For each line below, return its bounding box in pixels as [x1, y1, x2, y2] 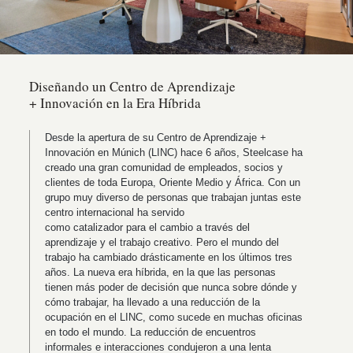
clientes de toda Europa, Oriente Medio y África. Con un [45, 176, 301, 189]
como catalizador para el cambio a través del [45, 221, 251, 234]
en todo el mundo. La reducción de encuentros [45, 326, 257, 339]
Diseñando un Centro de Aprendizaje [29, 77, 236, 96]
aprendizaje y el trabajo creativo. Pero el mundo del [45, 236, 280, 249]
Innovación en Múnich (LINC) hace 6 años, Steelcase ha [45, 147, 303, 159]
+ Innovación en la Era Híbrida [29, 94, 202, 113]
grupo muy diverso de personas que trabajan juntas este [45, 191, 302, 204]
